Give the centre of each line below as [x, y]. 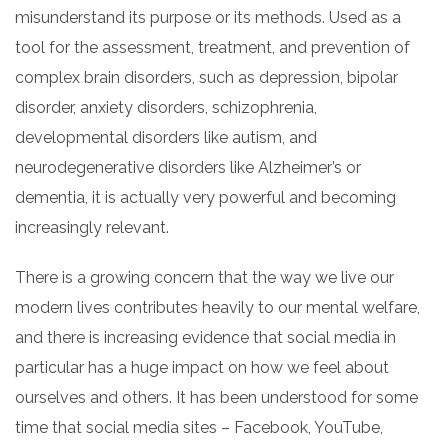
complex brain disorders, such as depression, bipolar [206, 77]
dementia [50, 197]
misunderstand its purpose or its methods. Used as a [208, 17]
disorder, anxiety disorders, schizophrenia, [166, 107]
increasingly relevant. [92, 227]
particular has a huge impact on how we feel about [202, 367]
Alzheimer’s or [309, 167]
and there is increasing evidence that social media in [205, 337]
